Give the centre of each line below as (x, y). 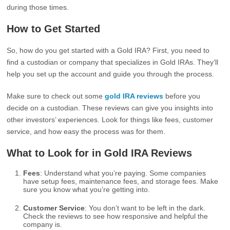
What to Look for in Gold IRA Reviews (100, 153)
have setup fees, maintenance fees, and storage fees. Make (121, 181)
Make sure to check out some (56, 96)
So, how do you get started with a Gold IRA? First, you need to (108, 50)
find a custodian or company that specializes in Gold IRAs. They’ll (113, 62)
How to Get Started (54, 29)
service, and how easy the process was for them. (86, 131)
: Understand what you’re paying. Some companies (123, 173)
